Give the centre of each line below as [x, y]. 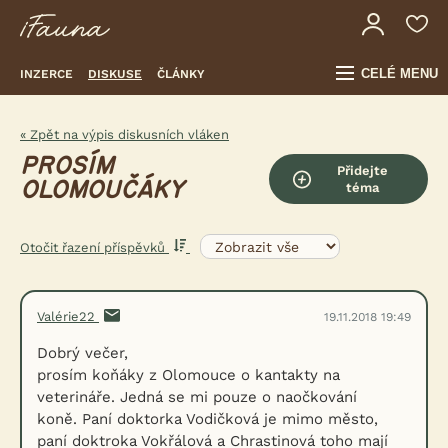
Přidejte [363, 170]
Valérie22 [68, 316]
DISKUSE [115, 73]
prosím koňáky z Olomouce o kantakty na [188, 375]
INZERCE [46, 73]
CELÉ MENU [399, 73]
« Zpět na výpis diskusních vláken [124, 134]
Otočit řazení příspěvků [94, 247]
